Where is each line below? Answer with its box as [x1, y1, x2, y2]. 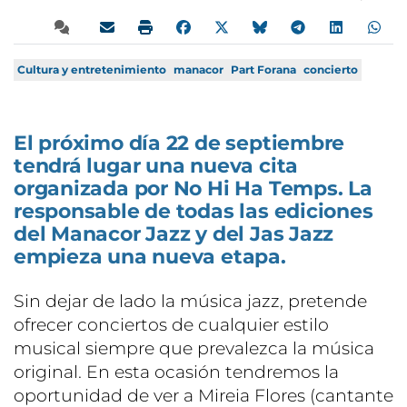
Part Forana [231, 62, 296, 76]
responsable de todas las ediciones [14, 198, 373, 223]
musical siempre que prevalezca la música [14, 337, 374, 359]
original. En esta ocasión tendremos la [14, 361, 339, 382]
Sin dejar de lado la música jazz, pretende [14, 290, 367, 312]
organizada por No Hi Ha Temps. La [14, 175, 372, 201]
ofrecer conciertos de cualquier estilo [14, 313, 329, 335]
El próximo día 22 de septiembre [14, 130, 345, 155]
